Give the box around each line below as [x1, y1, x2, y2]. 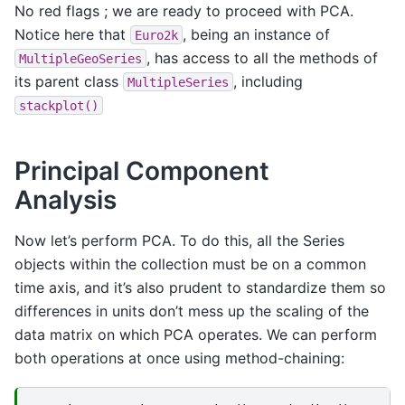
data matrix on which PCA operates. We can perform [14, 325, 377, 344]
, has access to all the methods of [146, 48, 378, 67]
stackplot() [19, 98, 99, 113]
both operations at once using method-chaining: [14, 349, 344, 368]
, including [233, 71, 303, 90]
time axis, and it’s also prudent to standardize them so [14, 278, 386, 297]
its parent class [14, 71, 123, 90]
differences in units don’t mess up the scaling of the [14, 302, 369, 321]
